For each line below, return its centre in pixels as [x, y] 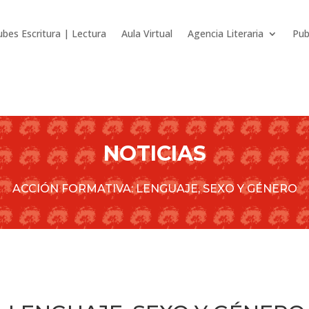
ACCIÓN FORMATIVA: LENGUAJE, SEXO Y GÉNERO [154, 189]
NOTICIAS [154, 153]
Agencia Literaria [226, 33]
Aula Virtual [147, 33]
